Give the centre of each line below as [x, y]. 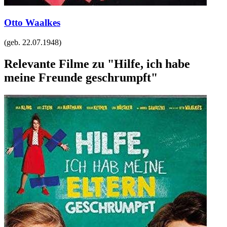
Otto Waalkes [32, 23]
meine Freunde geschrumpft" [81, 77]
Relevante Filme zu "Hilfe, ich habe [97, 64]
